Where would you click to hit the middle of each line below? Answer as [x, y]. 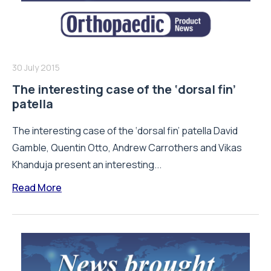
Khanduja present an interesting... [87, 164]
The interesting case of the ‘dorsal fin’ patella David [125, 130]
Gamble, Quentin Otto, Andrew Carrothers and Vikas [127, 147]
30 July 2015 [36, 67]
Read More [37, 187]
